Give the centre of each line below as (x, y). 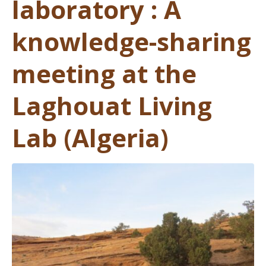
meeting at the (104, 74)
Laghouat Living (112, 106)
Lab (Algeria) (90, 138)
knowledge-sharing (132, 42)
